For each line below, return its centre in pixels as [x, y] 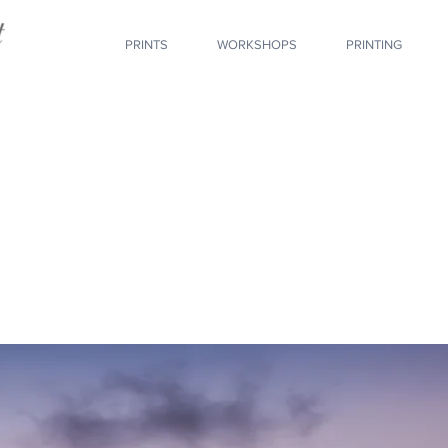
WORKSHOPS [257, 44]
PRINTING [374, 44]
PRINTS [146, 44]
